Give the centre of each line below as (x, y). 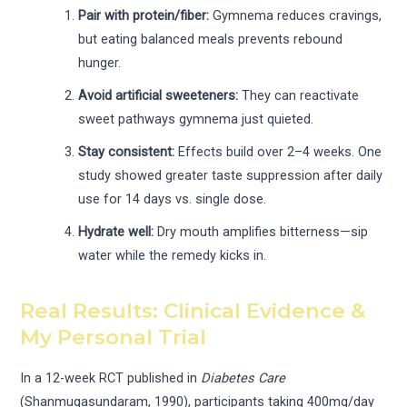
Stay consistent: (127, 152)
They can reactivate (299, 96)
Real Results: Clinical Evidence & (193, 311)
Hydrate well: (116, 232)
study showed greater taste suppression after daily (231, 176)
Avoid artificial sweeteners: (159, 96)
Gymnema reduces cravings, (296, 16)
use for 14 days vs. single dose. (173, 199)
